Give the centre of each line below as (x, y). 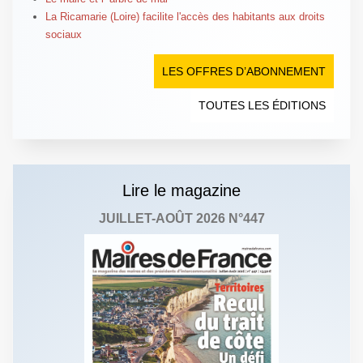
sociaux (63, 35)
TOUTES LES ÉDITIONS (263, 106)
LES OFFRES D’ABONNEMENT (244, 72)
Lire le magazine (181, 191)
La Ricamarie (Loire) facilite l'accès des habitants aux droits (185, 17)
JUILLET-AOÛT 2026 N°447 (181, 219)
